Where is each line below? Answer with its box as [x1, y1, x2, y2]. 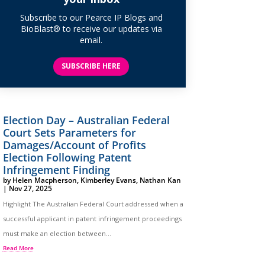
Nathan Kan [139, 174, 181, 185]
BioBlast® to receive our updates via [20, 22, 162, 34]
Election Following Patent [2, 150, 131, 164]
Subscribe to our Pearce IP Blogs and [20, 11, 163, 23]
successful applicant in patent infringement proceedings [2, 214, 182, 223]
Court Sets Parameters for [2, 125, 136, 140]
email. [80, 34, 103, 46]
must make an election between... [2, 228, 111, 238]
